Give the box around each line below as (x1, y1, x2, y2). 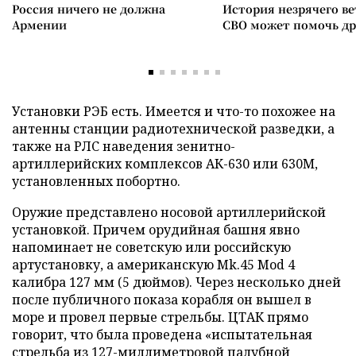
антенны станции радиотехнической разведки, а (12, 119, 335, 137)
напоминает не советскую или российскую (12, 238, 291, 256)
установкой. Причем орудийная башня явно (12, 220, 300, 238)
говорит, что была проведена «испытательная (12, 325, 312, 343)
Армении (12, 16, 67, 33)
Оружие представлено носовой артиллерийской (12, 203, 326, 221)
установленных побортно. (12, 172, 180, 190)
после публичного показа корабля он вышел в (12, 290, 311, 308)
